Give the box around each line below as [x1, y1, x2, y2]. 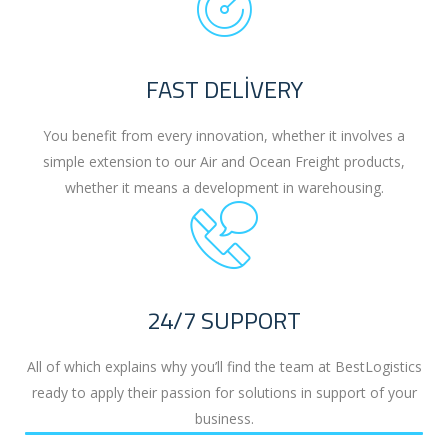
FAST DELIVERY [145, 71, 303, 108]
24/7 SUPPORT [147, 302, 301, 339]
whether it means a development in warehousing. [64, 178, 384, 198]
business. [194, 409, 254, 429]
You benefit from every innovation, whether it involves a [43, 126, 405, 146]
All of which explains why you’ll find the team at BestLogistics [26, 357, 422, 377]
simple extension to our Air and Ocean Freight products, [43, 152, 405, 172]
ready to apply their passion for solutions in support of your [31, 383, 417, 403]
